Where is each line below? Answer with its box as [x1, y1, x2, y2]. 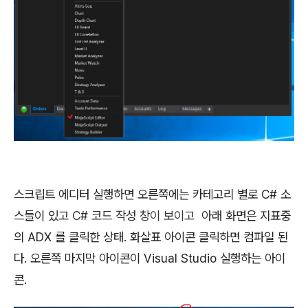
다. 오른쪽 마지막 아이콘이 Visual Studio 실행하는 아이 [14, 251, 285, 265]
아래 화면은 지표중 [198, 208, 291, 223]
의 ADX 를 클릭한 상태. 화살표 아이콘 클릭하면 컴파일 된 [14, 230, 288, 244]
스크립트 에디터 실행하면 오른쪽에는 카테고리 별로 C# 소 [14, 187, 291, 201]
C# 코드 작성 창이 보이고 [72, 208, 195, 223]
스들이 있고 [14, 208, 72, 223]
